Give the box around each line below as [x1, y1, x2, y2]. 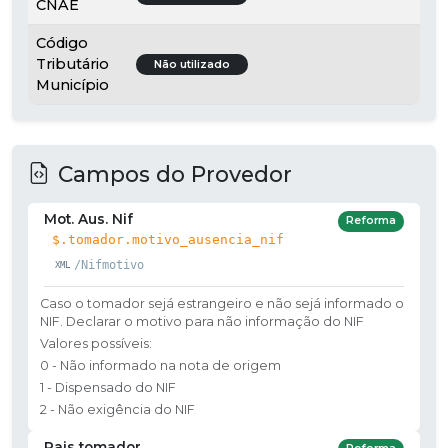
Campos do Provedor [58, 160, 292, 187]
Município [36, 75, 109, 94]
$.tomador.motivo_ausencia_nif [52, 231, 284, 247]
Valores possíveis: [40, 335, 152, 351]
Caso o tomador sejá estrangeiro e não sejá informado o [40, 295, 404, 311]
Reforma [346, 214, 396, 228]
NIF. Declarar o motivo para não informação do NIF [40, 313, 364, 329]
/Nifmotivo [73, 257, 144, 272]
